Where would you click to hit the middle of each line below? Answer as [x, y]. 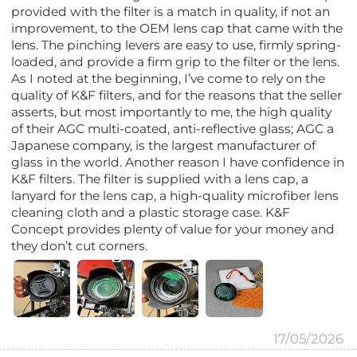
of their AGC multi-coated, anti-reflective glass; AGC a [173, 128]
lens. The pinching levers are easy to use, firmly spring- [177, 45]
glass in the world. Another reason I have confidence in [178, 162]
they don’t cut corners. [80, 245]
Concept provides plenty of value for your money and [173, 229]
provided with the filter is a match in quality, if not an [171, 11]
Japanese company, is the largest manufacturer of [164, 145]
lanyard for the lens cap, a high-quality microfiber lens [175, 195]
